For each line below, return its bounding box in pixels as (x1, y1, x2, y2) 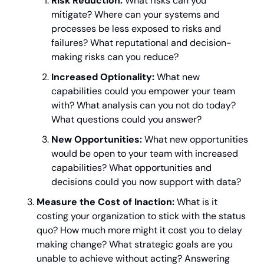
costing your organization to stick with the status (37, 210, 246, 222)
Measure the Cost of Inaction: (37, 196, 174, 208)
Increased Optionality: (51, 71, 154, 83)
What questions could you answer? (51, 113, 202, 126)
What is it (174, 196, 217, 208)
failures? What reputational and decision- (51, 37, 232, 49)
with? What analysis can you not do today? (51, 99, 236, 111)
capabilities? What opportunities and (51, 161, 212, 174)
